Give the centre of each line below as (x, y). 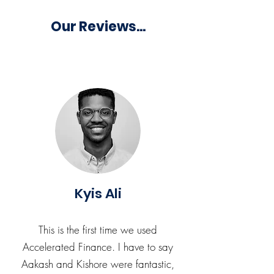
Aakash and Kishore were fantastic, (98, 264)
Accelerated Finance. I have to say (98, 247)
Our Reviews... (98, 27)
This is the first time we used (98, 230)
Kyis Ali (98, 194)
